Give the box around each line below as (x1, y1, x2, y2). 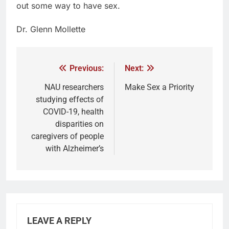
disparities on (55, 119, 104, 129)
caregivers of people (31, 131, 104, 141)
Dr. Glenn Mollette (16, 24, 85, 34)
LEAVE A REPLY (27, 216, 91, 226)
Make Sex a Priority (125, 82, 194, 92)
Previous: (70, 63, 104, 73)
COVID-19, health (43, 107, 104, 117)
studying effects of (36, 95, 104, 104)
